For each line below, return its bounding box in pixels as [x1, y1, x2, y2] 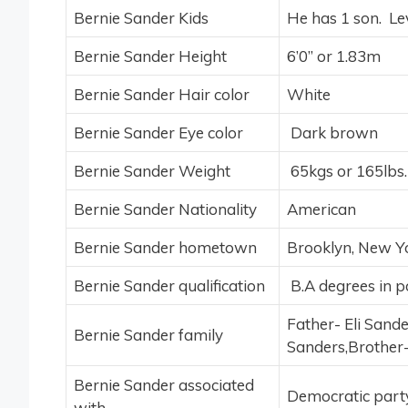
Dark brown [287, 123, 378, 143]
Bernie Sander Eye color [74, 123, 243, 143]
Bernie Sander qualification [74, 276, 265, 296]
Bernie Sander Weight [74, 161, 230, 181]
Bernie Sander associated [74, 375, 254, 395]
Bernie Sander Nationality [74, 199, 257, 219]
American [287, 199, 356, 219]
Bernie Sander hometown [74, 238, 257, 258]
